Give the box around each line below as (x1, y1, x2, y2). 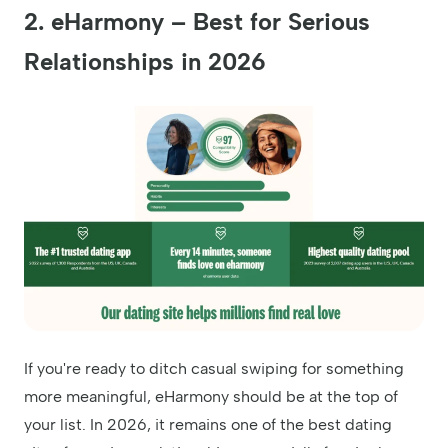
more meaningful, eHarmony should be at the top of (24, 386, 398, 406)
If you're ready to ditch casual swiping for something (24, 358, 404, 378)
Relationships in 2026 (24, 46, 266, 76)
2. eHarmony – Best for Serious (24, 6, 370, 36)
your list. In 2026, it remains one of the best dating (24, 414, 392, 434)
